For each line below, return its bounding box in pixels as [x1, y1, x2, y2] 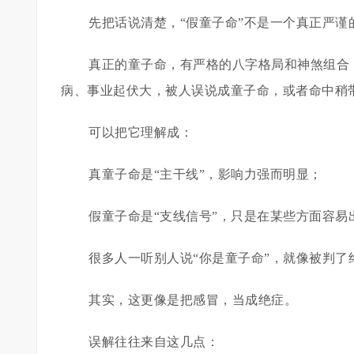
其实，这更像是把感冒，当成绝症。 [88, 293, 297, 307]
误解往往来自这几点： [88, 335, 219, 348]
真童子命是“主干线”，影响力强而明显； [88, 168, 322, 181]
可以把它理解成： [88, 126, 193, 139]
